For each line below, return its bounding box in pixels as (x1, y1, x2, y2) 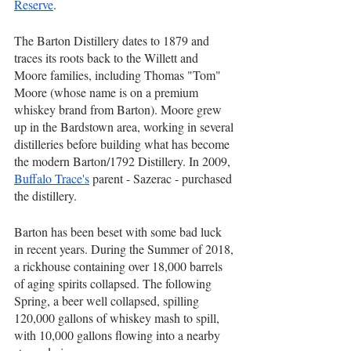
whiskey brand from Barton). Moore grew (14, 101, 225, 118)
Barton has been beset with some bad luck (14, 223, 225, 241)
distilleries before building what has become (14, 136, 233, 153)
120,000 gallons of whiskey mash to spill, (14, 309, 223, 327)
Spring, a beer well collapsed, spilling (14, 292, 202, 309)
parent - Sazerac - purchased (89, 170, 235, 187)
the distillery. (14, 187, 77, 204)
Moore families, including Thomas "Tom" (14, 67, 224, 84)
